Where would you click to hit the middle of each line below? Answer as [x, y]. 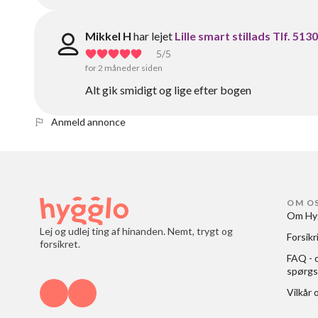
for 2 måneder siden [124, 68]
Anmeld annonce [88, 122]
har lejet [153, 36]
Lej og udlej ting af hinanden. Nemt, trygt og [136, 231]
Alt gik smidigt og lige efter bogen [168, 90]
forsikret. [60, 244]
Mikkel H [108, 36]
